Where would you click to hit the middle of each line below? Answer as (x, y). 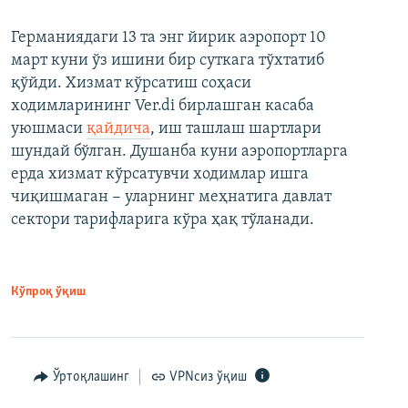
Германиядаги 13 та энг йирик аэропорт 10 (168, 38)
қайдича (118, 129)
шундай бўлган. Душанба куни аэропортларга (179, 152)
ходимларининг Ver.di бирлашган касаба (163, 106)
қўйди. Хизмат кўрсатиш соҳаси (131, 83)
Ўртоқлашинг (91, 377)
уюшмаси (49, 129)
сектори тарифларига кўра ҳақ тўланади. (163, 220)
